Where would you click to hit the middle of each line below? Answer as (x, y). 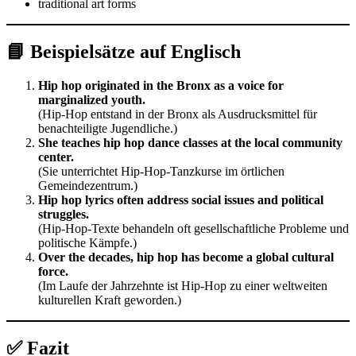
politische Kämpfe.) (87, 242)
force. (53, 271)
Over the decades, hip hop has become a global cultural (186, 257)
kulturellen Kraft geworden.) (110, 300)
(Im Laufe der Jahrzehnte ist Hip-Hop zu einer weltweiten (183, 285)
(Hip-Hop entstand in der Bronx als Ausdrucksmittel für (178, 114)
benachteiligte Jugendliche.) (108, 128)
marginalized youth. (92, 99)
